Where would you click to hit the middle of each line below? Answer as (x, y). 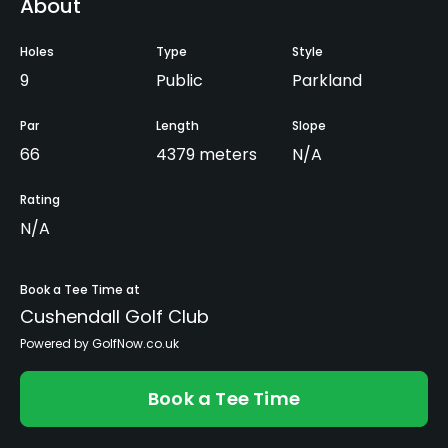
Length (177, 125)
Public (179, 80)
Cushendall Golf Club (114, 316)
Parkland (327, 80)
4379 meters (206, 154)
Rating (40, 199)
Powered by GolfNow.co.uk (99, 343)
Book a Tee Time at (80, 289)
